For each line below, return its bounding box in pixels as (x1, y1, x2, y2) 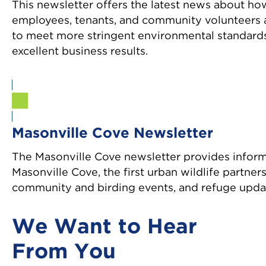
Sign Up (36, 96, 79, 106)
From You (12, 242, 116, 262)
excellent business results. (12, 46, 148, 56)
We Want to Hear (12, 217, 197, 237)
